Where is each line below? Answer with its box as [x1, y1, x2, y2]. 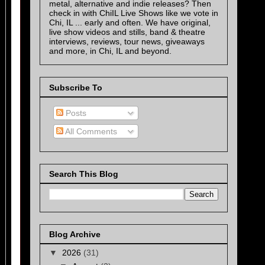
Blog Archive [49, 230, 101, 240]
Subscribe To [49, 82, 102, 92]
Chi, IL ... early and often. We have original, [49, 18, 211, 28]
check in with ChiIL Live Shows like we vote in [49, 8, 218, 18]
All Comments [63, 126, 117, 136]
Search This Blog [49, 169, 118, 179]
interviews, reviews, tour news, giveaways [49, 37, 205, 47]
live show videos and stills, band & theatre [49, 27, 205, 37]
